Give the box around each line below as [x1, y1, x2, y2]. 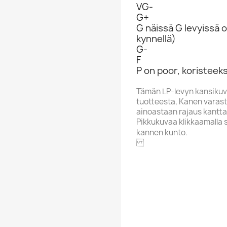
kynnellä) [136, 32, 176, 45]
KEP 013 [188, 165, 222, 177]
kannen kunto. [136, 127, 187, 138]
